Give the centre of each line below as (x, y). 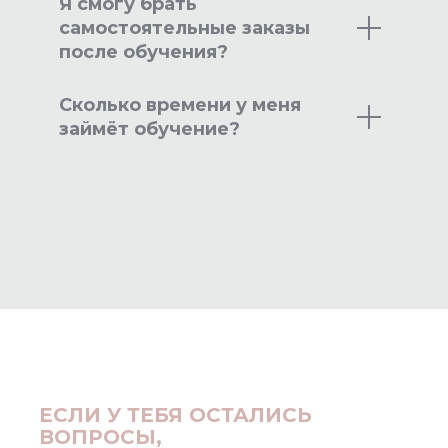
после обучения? (143, 52)
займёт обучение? (149, 129)
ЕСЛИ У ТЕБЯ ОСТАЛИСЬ (175, 415)
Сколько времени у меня (180, 105)
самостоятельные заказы (184, 28)
